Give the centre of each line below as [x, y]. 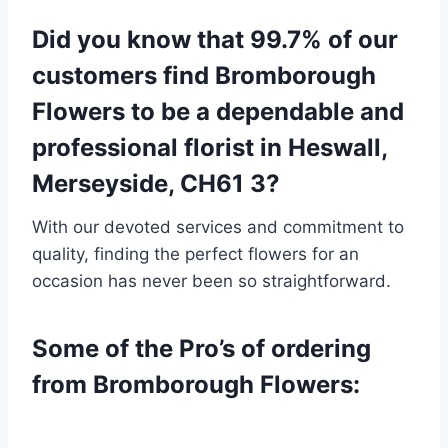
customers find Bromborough [204, 76]
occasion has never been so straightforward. [211, 281]
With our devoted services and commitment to [218, 227]
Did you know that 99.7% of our [215, 40]
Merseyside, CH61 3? [156, 184]
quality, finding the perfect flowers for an [195, 254]
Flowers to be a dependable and [218, 112]
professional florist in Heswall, [209, 148]
